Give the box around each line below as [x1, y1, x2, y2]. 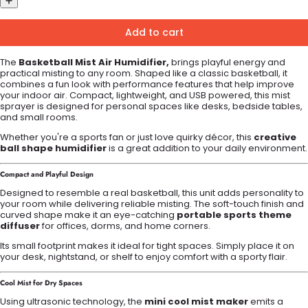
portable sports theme [177, 208, 291, 221]
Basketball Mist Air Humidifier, [19, 56, 169, 69]
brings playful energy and [169, 56, 285, 69]
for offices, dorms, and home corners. [40, 219, 210, 232]
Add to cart [124, 25, 184, 40]
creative [254, 131, 296, 144]
